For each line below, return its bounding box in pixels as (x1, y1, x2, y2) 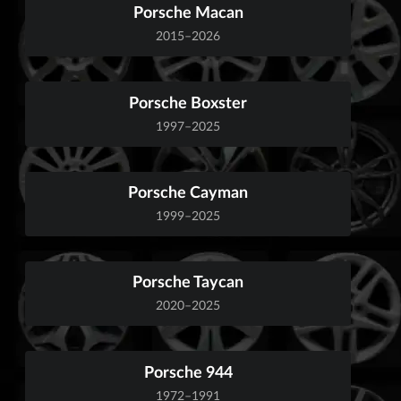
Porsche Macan (132, 2, 243, 22)
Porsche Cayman (128, 181, 248, 201)
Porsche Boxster (129, 91, 247, 112)
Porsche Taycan (132, 271, 243, 292)
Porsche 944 (143, 361, 233, 381)
